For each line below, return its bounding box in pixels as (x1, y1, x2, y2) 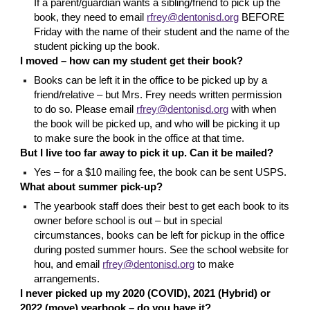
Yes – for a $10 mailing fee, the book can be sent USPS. (34, 166, 287, 178)
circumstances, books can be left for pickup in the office (34, 229, 285, 241)
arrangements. (34, 273, 100, 284)
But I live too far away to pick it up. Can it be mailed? (20, 147, 274, 158)
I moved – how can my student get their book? (20, 55, 244, 66)
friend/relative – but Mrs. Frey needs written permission (34, 89, 282, 100)
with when (228, 103, 277, 115)
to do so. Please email (34, 103, 137, 115)
